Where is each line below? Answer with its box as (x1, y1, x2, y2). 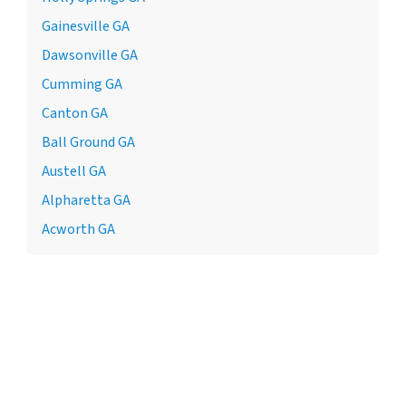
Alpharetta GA (42, 189, 130, 210)
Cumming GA (42, 73, 122, 94)
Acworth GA (42, 218, 115, 239)
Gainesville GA (42, 15, 130, 36)
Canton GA (42, 102, 108, 123)
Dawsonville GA (42, 44, 138, 65)
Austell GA (42, 160, 106, 181)
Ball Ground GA (42, 131, 135, 152)
